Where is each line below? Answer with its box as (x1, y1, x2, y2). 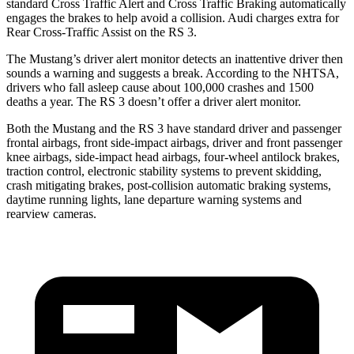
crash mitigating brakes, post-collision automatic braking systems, (6, 178, 331, 192)
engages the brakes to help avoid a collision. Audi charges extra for (6, 10, 339, 24)
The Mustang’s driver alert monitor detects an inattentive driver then (6, 51, 343, 66)
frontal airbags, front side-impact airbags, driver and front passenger (6, 135, 342, 149)
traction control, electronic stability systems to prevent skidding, (6, 164, 322, 178)
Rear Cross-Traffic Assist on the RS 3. (6, 24, 197, 39)
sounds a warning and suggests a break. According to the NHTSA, (6, 66, 339, 80)
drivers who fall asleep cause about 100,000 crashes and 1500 (6, 80, 314, 94)
